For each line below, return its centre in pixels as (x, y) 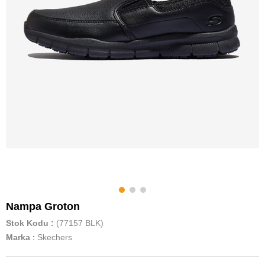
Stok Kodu (27, 223)
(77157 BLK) (80, 223)
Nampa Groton (43, 206)
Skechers (55, 237)
